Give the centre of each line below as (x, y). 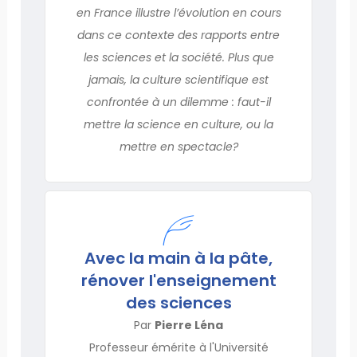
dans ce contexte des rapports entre (178, 35)
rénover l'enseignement (178, 280)
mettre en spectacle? (178, 146)
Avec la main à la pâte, (178, 258)
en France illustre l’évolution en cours (178, 12)
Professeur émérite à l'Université (178, 347)
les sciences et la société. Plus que (178, 57)
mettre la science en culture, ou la (178, 124)
